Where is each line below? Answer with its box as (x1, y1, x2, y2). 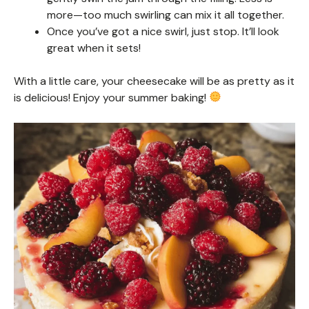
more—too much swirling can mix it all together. (47, 7, 284, 22)
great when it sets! (47, 40, 141, 55)
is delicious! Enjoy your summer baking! (14, 90, 209, 105)
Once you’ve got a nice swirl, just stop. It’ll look (47, 23, 279, 39)
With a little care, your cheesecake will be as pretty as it (14, 73, 295, 88)
